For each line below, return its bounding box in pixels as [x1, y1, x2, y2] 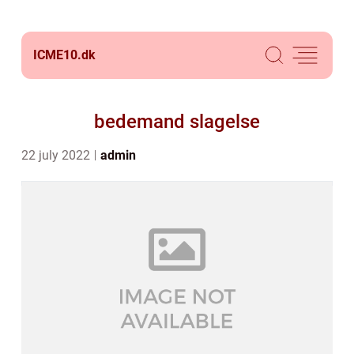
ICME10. [33, 47, 81, 62]
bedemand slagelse [94, 111, 260, 133]
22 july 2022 [21, 148, 93, 163]
